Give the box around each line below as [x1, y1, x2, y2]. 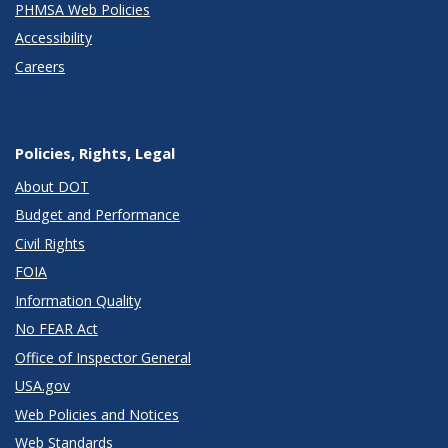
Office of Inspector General [15, 347, 191, 367]
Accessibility [15, 28, 92, 48]
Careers [15, 56, 65, 76]
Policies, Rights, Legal [15, 142, 175, 163]
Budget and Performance [15, 205, 180, 225]
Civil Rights [15, 233, 85, 253]
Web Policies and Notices [15, 404, 179, 424]
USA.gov [15, 376, 70, 396]
